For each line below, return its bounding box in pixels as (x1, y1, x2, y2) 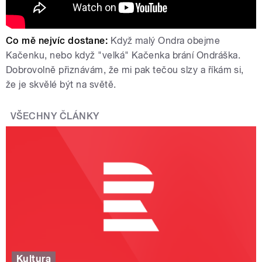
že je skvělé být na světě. (6, 78, 119, 90)
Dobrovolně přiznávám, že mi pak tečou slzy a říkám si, (6, 64, 244, 75)
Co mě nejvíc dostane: (6, 35, 111, 46)
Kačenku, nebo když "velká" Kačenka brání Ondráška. (6, 49, 241, 61)
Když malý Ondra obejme (110, 35, 220, 46)
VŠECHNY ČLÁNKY (11, 110, 99, 122)
